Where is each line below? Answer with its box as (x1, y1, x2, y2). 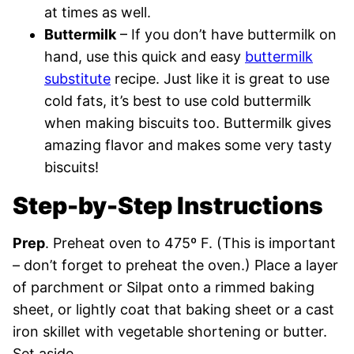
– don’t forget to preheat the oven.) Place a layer (13, 257, 338, 273)
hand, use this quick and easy (44, 48, 245, 65)
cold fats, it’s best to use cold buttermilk (44, 92, 311, 109)
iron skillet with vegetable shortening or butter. (13, 323, 327, 340)
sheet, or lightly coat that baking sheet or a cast (13, 301, 334, 318)
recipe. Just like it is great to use (111, 70, 330, 87)
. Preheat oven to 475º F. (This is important (45, 235, 336, 251)
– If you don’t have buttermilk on (116, 26, 337, 43)
